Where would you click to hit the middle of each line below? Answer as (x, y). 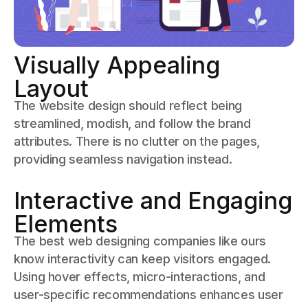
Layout (51, 89)
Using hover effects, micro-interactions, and (140, 277)
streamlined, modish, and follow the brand (132, 124)
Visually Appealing (117, 65)
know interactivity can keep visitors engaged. (142, 259)
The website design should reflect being (128, 106)
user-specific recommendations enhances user (148, 295)
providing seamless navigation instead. (123, 159)
